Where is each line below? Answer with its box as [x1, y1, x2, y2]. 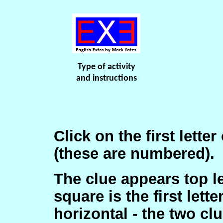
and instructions [76, 74, 137, 83]
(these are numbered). [53, 145, 215, 162]
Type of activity [77, 62, 135, 72]
